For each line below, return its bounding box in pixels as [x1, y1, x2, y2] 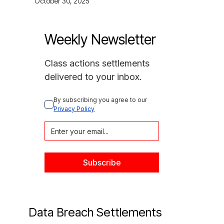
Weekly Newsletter [44, 31, 156, 48]
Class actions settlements [44, 58, 150, 68]
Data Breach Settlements [28, 205, 162, 219]
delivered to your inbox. [44, 71, 142, 82]
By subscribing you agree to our [53, 96, 149, 103]
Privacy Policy [53, 105, 95, 112]
